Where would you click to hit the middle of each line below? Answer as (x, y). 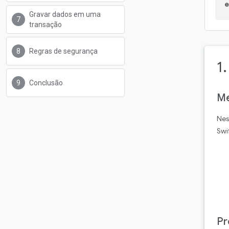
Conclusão (46, 83)
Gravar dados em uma (65, 14)
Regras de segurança (63, 51)
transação (45, 25)
